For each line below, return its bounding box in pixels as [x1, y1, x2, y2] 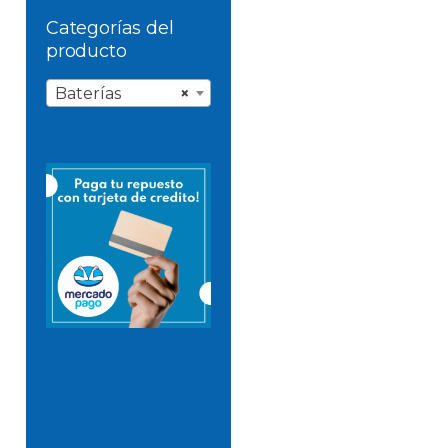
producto [46, 40, 127, 62]
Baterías [55, 83, 121, 103]
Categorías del [46, 17, 174, 39]
